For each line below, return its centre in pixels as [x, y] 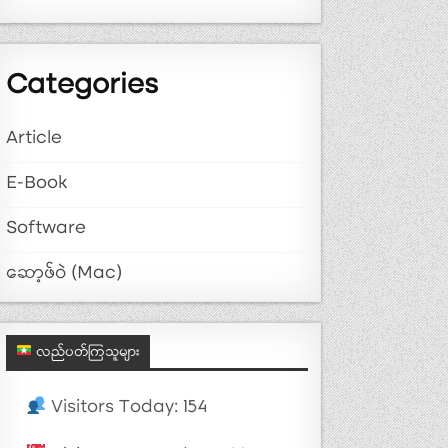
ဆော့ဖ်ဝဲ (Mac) [64, 274]
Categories [82, 86]
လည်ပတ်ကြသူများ [86, 353]
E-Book [37, 184]
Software [46, 229]
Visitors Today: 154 [127, 408]
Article [34, 139]
